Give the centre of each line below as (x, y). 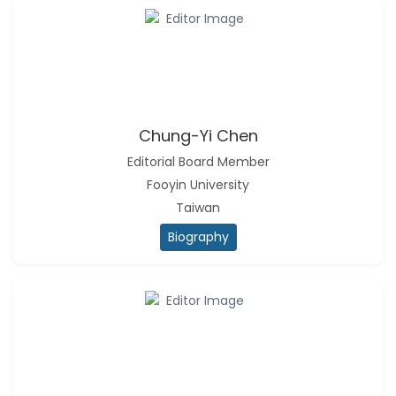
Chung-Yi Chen (198, 136)
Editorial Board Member (198, 162)
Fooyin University (198, 185)
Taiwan (198, 208)
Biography (198, 237)
